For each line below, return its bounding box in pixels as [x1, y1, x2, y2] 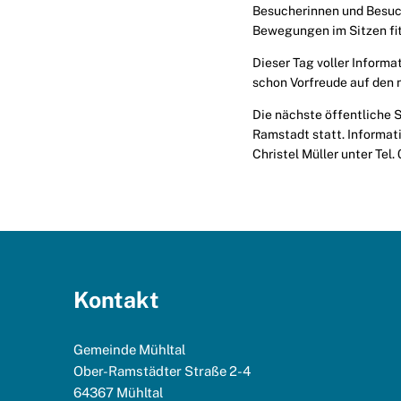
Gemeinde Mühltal [73, 342, 185, 357]
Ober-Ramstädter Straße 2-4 [73, 363, 251, 379]
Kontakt [73, 286, 159, 313]
